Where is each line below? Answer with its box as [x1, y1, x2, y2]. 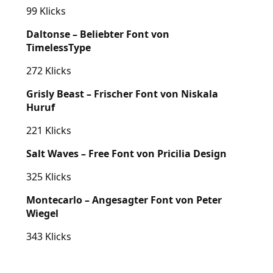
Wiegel [26, 206, 66, 220]
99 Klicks [26, 4, 66, 18]
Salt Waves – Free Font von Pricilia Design [26, 146, 234, 160]
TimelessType [26, 40, 98, 54]
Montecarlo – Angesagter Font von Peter [26, 193, 222, 207]
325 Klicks [26, 169, 71, 183]
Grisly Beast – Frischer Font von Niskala [26, 87, 218, 101]
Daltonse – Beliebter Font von [26, 27, 169, 41]
